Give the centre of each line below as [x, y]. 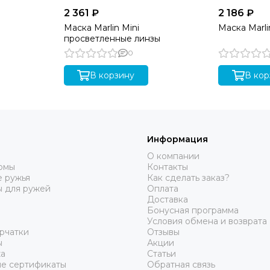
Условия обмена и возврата [207, 221]
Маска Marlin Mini [101, 27]
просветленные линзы [112, 38]
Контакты [168, 167]
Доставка [168, 199]
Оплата [163, 189]
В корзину [112, 75]
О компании [173, 156]
